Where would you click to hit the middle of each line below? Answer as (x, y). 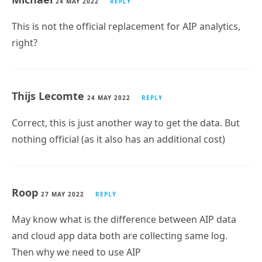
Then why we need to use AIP (76, 241)
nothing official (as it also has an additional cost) (118, 128)
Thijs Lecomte (49, 85)
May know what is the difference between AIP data (124, 208)
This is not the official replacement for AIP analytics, (126, 15)
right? (25, 32)
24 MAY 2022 (109, 87)
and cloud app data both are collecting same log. (120, 225)
